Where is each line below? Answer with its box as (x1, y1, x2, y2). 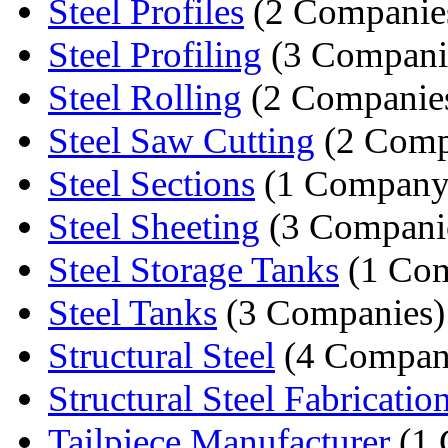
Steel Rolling (48, 76, 242, 118)
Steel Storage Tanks (48, 248, 339, 290)
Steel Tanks (48, 291, 217, 333)
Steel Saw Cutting (48, 119, 315, 161)
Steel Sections (48, 162, 255, 204)
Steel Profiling (48, 33, 262, 75)
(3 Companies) (217, 291, 445, 333)
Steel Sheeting (48, 205, 260, 247)
